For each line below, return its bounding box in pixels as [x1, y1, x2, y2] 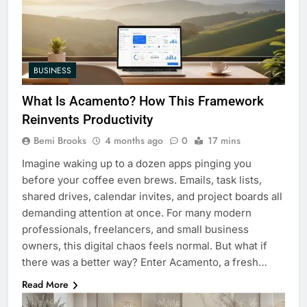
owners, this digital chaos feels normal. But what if [22, 239, 267, 253]
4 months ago [105, 134, 163, 148]
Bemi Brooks [34, 134, 86, 148]
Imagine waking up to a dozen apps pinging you [22, 157, 251, 171]
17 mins [208, 134, 241, 148]
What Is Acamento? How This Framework [22, 93, 264, 110]
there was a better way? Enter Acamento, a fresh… [22, 256, 267, 269]
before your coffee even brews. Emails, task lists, [22, 173, 262, 187]
